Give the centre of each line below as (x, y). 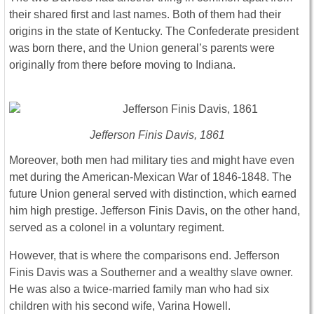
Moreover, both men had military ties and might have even (152, 161)
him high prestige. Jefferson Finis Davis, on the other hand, (155, 211)
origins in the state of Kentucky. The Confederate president (154, 32)
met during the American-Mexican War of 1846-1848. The (150, 177)
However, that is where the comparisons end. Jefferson (144, 256)
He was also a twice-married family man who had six (139, 289)
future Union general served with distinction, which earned (153, 194)
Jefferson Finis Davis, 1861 (157, 135)
